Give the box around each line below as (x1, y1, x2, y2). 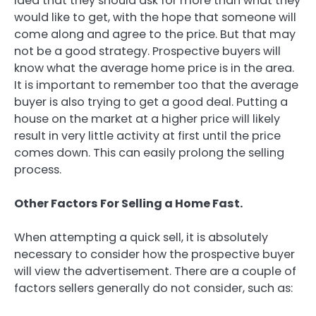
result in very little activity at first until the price (14, 128, 281, 144)
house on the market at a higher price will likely (14, 111, 280, 127)
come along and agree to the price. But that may (14, 26, 296, 42)
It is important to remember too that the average (14, 77, 298, 93)
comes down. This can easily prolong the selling (14, 145, 284, 161)
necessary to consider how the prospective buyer (14, 246, 295, 263)
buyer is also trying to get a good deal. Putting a (14, 94, 288, 110)
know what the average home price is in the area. (14, 60, 294, 76)
